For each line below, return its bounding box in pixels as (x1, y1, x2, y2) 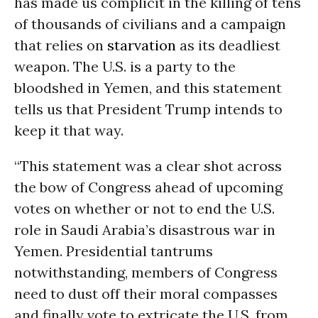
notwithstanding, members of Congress (14, 263, 278, 281)
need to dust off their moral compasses (14, 285, 278, 302)
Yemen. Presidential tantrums (14, 242, 213, 260)
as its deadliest (176, 36, 280, 54)
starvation (107, 36, 176, 54)
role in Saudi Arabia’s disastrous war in (14, 221, 275, 238)
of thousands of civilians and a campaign (14, 15, 286, 33)
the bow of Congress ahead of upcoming (14, 178, 283, 196)
